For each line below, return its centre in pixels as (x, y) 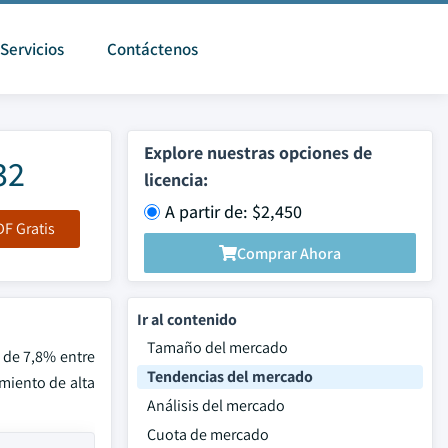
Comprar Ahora (289, 253)
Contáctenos (152, 49)
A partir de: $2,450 (233, 211)
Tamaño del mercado (217, 347)
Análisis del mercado (216, 405)
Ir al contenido (187, 319)
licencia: (176, 179)
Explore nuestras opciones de (258, 152)
